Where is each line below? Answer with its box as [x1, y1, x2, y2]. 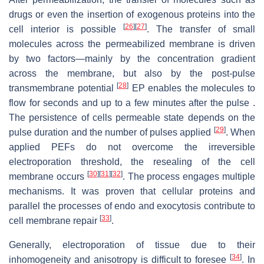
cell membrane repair [9, 216, 100, 226]
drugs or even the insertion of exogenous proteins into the [9, 9, 255, 20]
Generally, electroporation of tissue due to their [9, 240, 255, 250]
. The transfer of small [147, 24, 255, 35]
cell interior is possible [9, 24, 123, 35]
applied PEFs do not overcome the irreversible [9, 142, 255, 153]
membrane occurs [9, 171, 87, 182]
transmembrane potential [9, 83, 117, 94]
